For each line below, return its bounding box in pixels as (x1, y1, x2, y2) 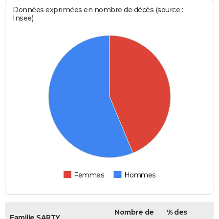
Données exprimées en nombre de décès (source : (13, 5, 183, 15)
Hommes (124, 171, 155, 180)
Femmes (74, 171, 104, 180)
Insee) (13, 14, 34, 23)
